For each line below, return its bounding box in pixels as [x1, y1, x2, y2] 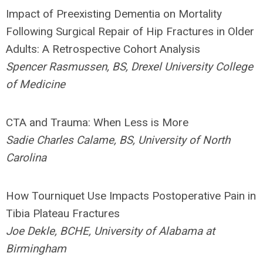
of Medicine [6, 77, 65, 91]
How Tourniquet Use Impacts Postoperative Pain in [6, 189, 256, 203]
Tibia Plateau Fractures [6, 207, 120, 220]
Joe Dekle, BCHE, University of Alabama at [6, 224, 215, 238]
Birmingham [6, 242, 66, 255]
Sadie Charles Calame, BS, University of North [6, 133, 230, 147]
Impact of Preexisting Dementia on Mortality [6, 7, 222, 21]
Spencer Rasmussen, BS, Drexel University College [6, 60, 253, 73]
